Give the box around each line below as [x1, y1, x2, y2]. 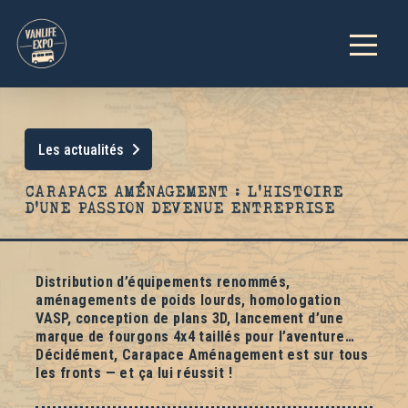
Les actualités [37, 140, 124, 158]
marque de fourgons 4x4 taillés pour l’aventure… [36, 328, 355, 346]
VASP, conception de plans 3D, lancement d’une [36, 310, 344, 328]
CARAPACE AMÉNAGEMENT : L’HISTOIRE [24, 182, 343, 201]
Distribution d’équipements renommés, [36, 273, 291, 291]
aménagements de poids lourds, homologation [36, 291, 342, 310]
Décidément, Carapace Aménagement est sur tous [36, 346, 369, 364]
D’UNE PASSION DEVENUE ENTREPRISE [24, 199, 335, 218]
